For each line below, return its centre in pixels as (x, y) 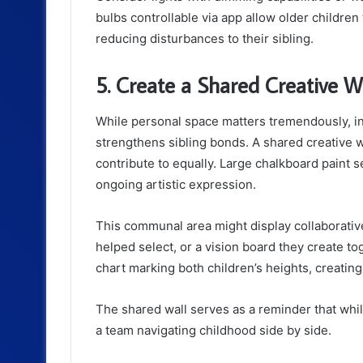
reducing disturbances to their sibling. (205, 39)
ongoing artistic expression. (176, 184)
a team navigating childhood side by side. (214, 330)
